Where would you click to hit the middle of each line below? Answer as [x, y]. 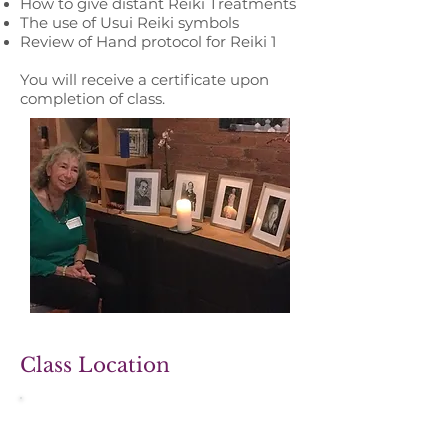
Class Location [95, 365]
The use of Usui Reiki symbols [129, 22]
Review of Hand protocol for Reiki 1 [150, 41]
